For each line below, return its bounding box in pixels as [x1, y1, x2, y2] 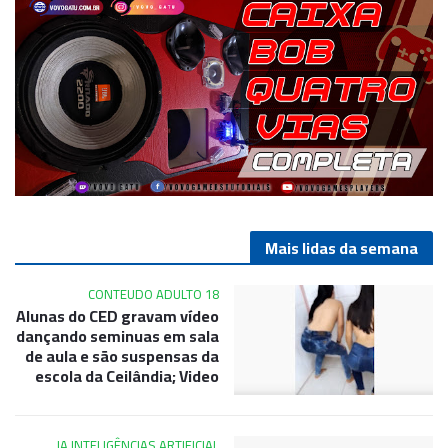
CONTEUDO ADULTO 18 [88, 281, 219, 306]
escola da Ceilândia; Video [35, 360, 219, 391]
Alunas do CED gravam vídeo [16, 300, 219, 331]
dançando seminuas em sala [16, 320, 219, 351]
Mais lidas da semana [265, 232, 418, 263]
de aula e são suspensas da [25, 340, 219, 371]
